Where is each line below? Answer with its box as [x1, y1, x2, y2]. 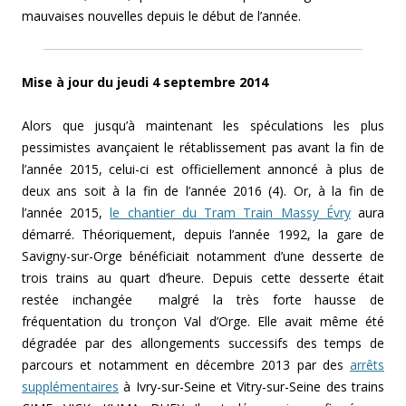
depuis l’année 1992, [183, 226, 311, 244]
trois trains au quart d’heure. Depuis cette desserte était [22, 269, 384, 287]
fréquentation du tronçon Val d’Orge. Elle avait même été [22, 313, 384, 331]
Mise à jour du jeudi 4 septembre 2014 [22, 73, 268, 92]
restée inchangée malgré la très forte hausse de [22, 291, 384, 309]
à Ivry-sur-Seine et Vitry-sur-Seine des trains [119, 378, 384, 396]
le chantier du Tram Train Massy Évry [110, 204, 351, 222]
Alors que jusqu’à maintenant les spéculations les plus [22, 117, 384, 135]
